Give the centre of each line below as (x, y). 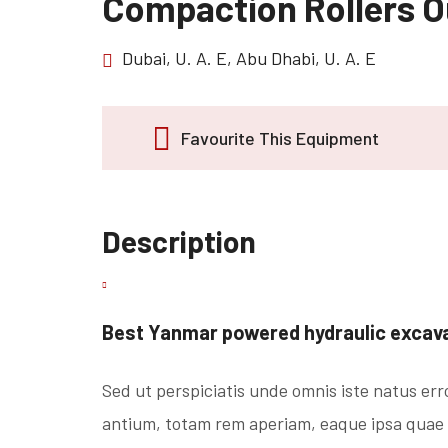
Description (179, 241)
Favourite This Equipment (280, 137)
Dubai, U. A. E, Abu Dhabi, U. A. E (247, 58)
